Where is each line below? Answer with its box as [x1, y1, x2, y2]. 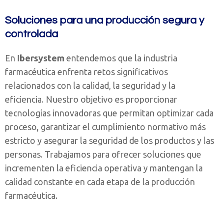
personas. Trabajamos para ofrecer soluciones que [5, 149, 201, 159]
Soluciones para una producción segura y [5, 15, 204, 26]
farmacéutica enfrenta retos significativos [5, 67, 168, 77]
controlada [5, 28, 58, 40]
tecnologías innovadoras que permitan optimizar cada [5, 108, 214, 118]
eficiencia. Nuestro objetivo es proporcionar [5, 94, 177, 104]
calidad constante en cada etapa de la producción [5, 177, 195, 187]
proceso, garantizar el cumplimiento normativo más [5, 122, 206, 132]
